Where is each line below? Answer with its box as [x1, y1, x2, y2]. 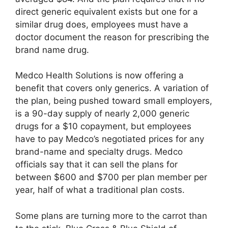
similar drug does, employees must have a [15, 19, 188, 30]
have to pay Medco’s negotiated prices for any [15, 134, 204, 145]
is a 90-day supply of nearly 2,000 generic [15, 108, 189, 119]
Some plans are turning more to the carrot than [15, 210, 207, 221]
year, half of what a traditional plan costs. [15, 185, 185, 195]
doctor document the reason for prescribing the [15, 32, 209, 42]
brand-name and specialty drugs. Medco [15, 147, 183, 157]
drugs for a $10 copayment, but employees [15, 121, 191, 132]
